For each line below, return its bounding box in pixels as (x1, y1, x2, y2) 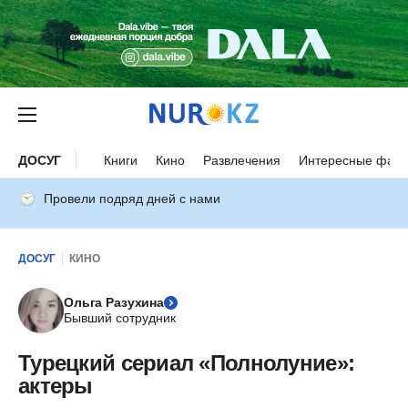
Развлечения (203, 152, 281, 168)
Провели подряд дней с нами (44, 191, 220, 206)
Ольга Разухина (64, 295, 165, 310)
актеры (18, 373, 93, 398)
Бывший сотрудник (64, 311, 176, 325)
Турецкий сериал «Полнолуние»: (18, 351, 355, 375)
